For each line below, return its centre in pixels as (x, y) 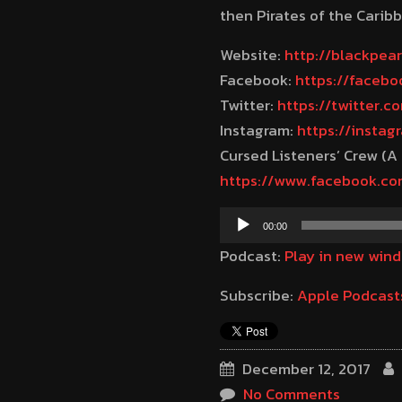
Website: (252, 55)
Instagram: (258, 130)
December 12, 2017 (304, 369)
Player (240, 244)
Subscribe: (258, 295)
